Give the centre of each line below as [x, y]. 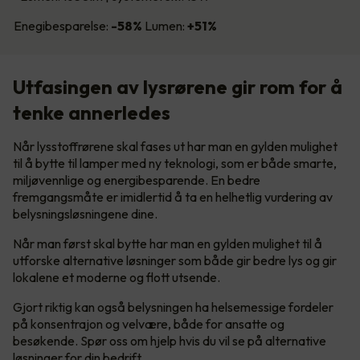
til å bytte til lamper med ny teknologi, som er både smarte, [175, 164]
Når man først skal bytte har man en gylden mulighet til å [168, 244]
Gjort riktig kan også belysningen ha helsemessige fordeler [173, 307]
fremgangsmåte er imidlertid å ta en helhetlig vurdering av [173, 197]
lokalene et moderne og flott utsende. [117, 278]
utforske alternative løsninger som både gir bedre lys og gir [175, 261]
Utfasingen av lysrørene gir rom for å [178, 87]
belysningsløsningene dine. [85, 214]
